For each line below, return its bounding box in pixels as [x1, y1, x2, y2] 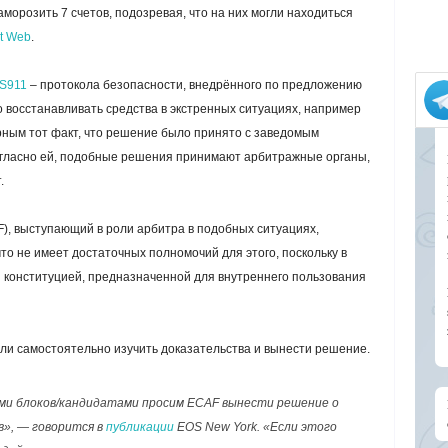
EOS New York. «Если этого [173, 420, 337, 434]
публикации [105, 420, 174, 434]
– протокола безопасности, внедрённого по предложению [29, 78, 362, 92]
